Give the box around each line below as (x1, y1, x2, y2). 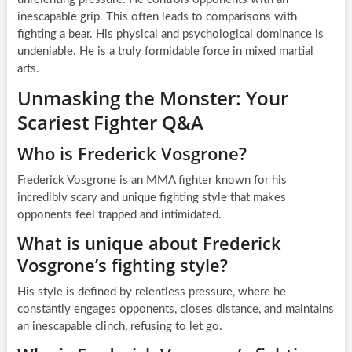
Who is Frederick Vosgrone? (16, 141, 247, 166)
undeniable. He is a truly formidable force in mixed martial (16, 46, 313, 58)
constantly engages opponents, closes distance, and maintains (16, 303, 334, 316)
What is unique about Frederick (16, 231, 281, 255)
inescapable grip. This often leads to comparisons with (16, 11, 297, 24)
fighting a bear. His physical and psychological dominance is (16, 28, 324, 41)
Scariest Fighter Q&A (16, 109, 203, 136)
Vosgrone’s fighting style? (16, 253, 228, 277)
